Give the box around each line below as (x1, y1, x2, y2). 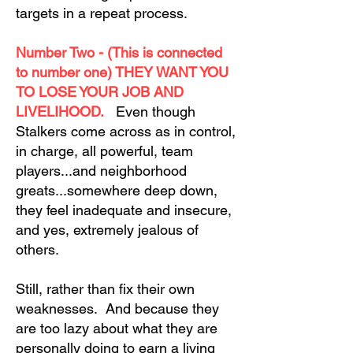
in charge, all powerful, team (16, 143, 193, 159)
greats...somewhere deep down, (16, 182, 217, 199)
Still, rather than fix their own (16, 281, 195, 297)
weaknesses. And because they (16, 300, 219, 317)
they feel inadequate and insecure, (16, 202, 232, 218)
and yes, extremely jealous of (16, 221, 199, 238)
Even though (104, 103, 195, 120)
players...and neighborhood (16, 162, 187, 179)
